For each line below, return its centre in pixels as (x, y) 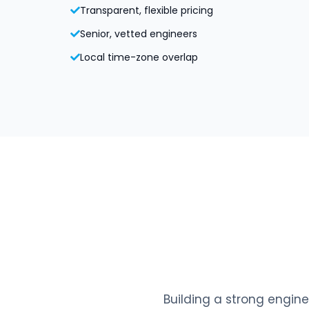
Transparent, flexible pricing (147, 10)
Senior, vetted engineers (139, 34)
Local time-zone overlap (139, 57)
